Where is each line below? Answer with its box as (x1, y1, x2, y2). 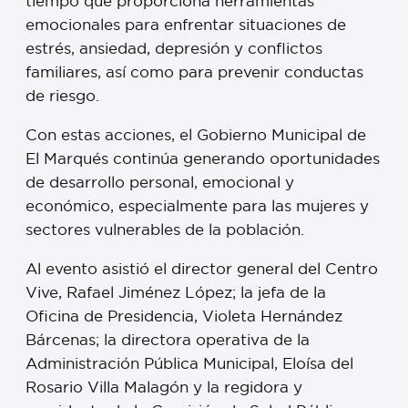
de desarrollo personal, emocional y (25, 171, 294, 191)
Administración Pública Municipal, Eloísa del (25, 352, 353, 372)
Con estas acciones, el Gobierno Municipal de (25, 124, 366, 144)
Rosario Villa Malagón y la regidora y (25, 376, 302, 396)
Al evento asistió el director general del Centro (25, 258, 378, 278)
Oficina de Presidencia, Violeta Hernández (25, 305, 342, 325)
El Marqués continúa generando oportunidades (25, 148, 380, 168)
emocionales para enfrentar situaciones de (25, 14, 346, 34)
